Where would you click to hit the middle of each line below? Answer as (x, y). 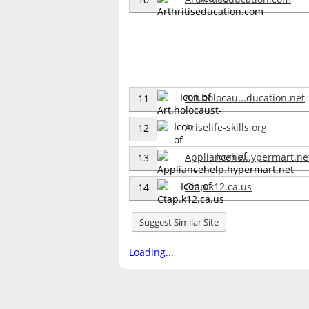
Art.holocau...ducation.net (245, 97)
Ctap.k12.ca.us (218, 186)
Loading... (151, 252)
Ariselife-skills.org (226, 127)
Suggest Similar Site (179, 222)
